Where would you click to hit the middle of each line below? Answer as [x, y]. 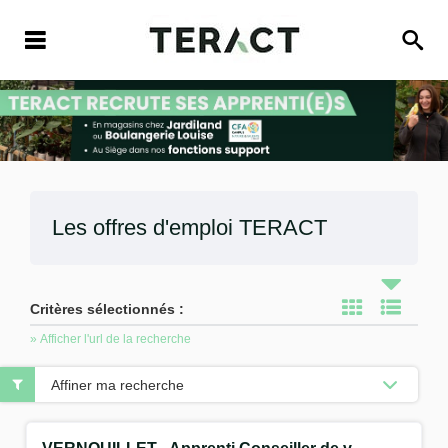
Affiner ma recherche [117, 384]
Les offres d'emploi [145, 228]
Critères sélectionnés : [107, 309]
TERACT [283, 228]
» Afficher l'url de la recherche [110, 339]
